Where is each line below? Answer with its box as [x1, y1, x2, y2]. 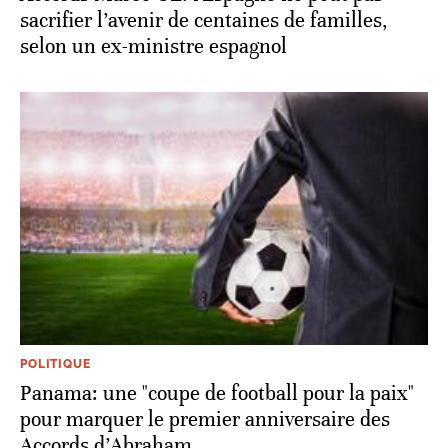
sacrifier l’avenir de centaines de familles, [20, 7, 388, 33]
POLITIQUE [20, 356, 91, 371]
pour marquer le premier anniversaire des [20, 406, 390, 432]
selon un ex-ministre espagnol [20, 33, 287, 59]
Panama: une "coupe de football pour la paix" [20, 380, 414, 406]
